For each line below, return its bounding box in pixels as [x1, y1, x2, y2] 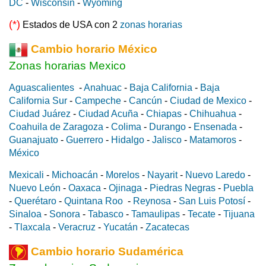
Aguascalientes [9, 83, 74, 93]
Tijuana [223, 209, 255, 220]
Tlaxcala [14, 222, 50, 233]
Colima [111, 122, 141, 132]
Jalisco [152, 135, 182, 145]
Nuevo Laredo [185, 170, 245, 180]
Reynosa [133, 196, 171, 207]
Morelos [106, 170, 140, 180]
